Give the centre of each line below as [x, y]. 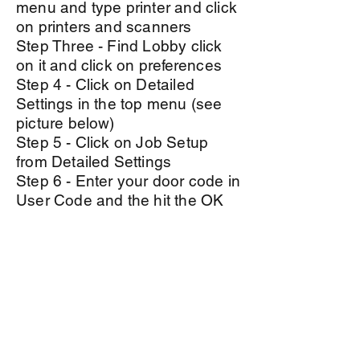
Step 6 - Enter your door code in [129, 181]
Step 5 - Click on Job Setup [112, 142]
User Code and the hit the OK [120, 200]
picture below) [65, 123]
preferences [180, 65]
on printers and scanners [104, 27]
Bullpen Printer [68, 258]
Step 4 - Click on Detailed [105, 84]
